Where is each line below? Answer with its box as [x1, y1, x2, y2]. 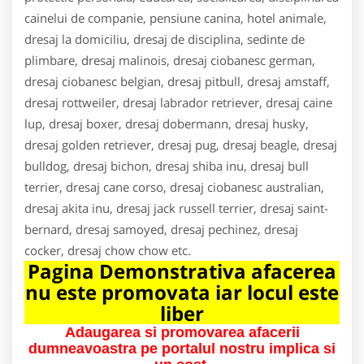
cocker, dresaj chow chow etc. [24, 241, 191, 258]
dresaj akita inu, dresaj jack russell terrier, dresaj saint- [24, 199, 328, 216]
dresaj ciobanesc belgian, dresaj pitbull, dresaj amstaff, [24, 72, 330, 89]
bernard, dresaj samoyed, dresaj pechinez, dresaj [24, 220, 298, 237]
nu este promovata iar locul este [25, 278, 339, 305]
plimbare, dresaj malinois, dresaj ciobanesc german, [24, 51, 315, 68]
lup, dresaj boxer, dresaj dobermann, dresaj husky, [24, 115, 309, 132]
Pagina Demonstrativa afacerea [28, 257, 336, 284]
